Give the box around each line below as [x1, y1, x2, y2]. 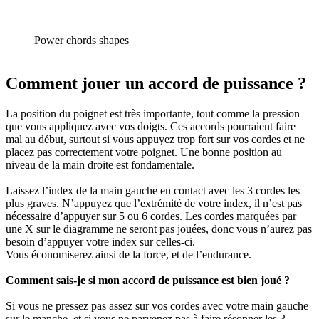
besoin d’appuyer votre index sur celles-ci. [6, 235, 195, 248]
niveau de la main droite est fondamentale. [6, 158, 197, 171]
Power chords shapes [34, 33, 129, 46]
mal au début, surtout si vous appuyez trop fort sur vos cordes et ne [6, 132, 305, 145]
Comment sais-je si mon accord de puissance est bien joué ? [6, 273, 293, 286]
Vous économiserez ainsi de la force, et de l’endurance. [6, 248, 251, 261]
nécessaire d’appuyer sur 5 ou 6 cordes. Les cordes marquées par [6, 209, 296, 222]
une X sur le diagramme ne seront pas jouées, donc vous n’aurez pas [6, 222, 312, 235]
